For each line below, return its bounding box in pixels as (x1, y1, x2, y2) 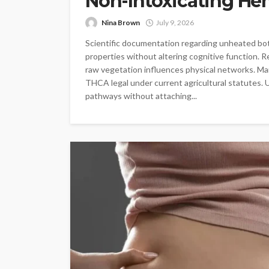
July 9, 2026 (156, 17, 194, 27)
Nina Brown (101, 17, 140, 27)
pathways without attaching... (85, 90, 197, 101)
